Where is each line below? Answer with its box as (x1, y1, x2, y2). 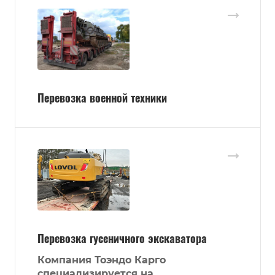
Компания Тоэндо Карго (37, 254, 166, 266)
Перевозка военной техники (37, 89, 167, 106)
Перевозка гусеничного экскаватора (37, 230, 207, 246)
